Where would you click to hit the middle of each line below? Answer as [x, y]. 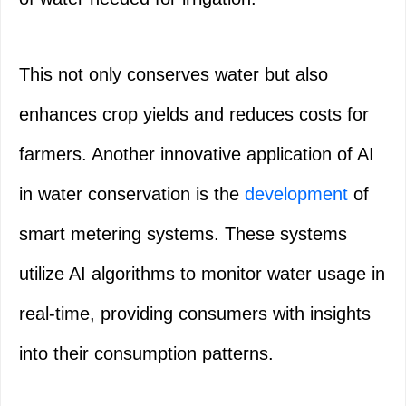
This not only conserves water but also [174, 75]
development [296, 194]
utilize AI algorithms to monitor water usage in [202, 274]
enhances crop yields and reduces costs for [194, 115]
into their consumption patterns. [146, 354]
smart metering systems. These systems [183, 234]
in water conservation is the [132, 194]
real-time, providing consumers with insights [195, 314]
